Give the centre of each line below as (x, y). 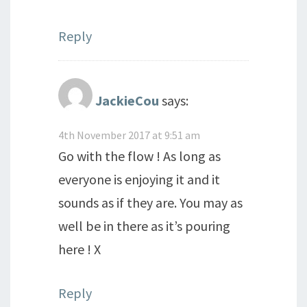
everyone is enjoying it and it (139, 179)
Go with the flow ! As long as (139, 156)
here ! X (79, 249)
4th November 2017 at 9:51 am (129, 135)
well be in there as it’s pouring (144, 226)
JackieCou (127, 100)
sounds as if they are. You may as (150, 202)
